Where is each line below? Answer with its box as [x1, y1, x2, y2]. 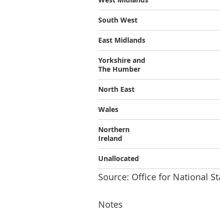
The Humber [98, 64, 140, 74]
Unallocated [98, 154, 139, 163]
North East [98, 84, 135, 94]
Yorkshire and [98, 55, 145, 65]
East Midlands [98, 35, 145, 45]
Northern [98, 125, 130, 134]
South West [98, 15, 137, 25]
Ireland [98, 134, 122, 143]
